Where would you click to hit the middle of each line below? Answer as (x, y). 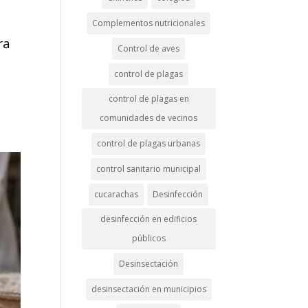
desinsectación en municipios (148, 289)
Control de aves (149, 48)
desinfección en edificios (149, 219)
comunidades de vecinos (149, 118)
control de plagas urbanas (149, 143)
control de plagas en (148, 99)
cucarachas (117, 194)
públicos (148, 238)
